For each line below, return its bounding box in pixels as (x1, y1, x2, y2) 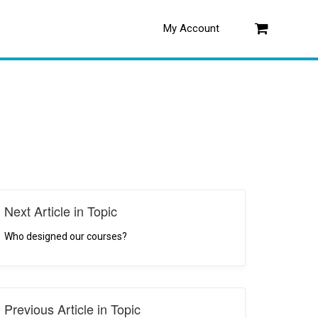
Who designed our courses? (4, 231, 128, 242)
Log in (188, 22, 216, 35)
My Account (163, 22, 219, 35)
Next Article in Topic (4, 202, 118, 220)
